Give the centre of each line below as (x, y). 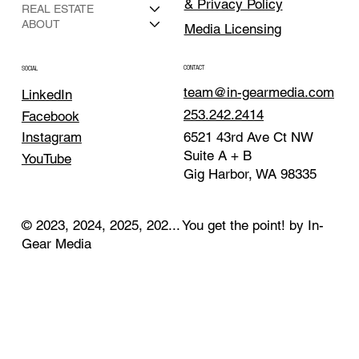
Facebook (50, 116)
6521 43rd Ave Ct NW (250, 137)
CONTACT (194, 68)
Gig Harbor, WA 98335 (250, 174)
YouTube (46, 158)
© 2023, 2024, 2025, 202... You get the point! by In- (172, 226)
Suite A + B (220, 156)
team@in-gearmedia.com (259, 93)
